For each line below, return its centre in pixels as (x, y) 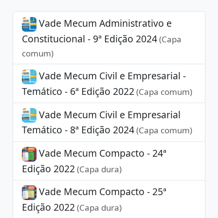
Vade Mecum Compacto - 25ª (101, 192)
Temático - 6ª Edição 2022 (78, 91)
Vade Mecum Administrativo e (104, 23)
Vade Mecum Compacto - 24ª (101, 153)
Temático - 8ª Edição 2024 (78, 130)
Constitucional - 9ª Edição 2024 (89, 38)
